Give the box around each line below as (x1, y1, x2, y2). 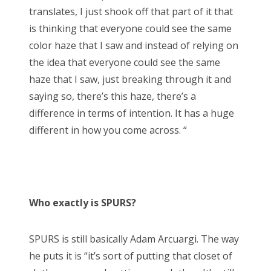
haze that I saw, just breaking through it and (29, 72, 231, 86)
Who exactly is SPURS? (29, 195, 136, 209)
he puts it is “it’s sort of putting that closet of (29, 249, 232, 263)
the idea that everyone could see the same (29, 55, 220, 69)
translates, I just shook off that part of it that (29, 4, 233, 18)
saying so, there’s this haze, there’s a (29, 89, 196, 103)
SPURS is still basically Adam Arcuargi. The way (29, 232, 239, 246)
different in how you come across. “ (29, 123, 187, 137)
